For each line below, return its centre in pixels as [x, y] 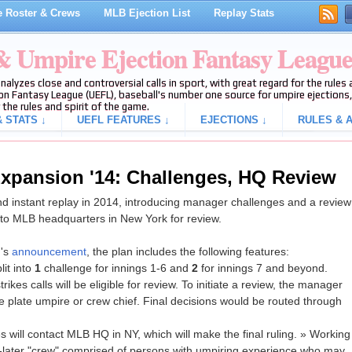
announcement [49, 252]
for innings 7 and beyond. [262, 268]
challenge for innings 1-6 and [116, 268]
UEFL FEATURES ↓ [123, 120]
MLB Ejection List [147, 13]
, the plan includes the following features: [187, 252]
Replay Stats [244, 13]
